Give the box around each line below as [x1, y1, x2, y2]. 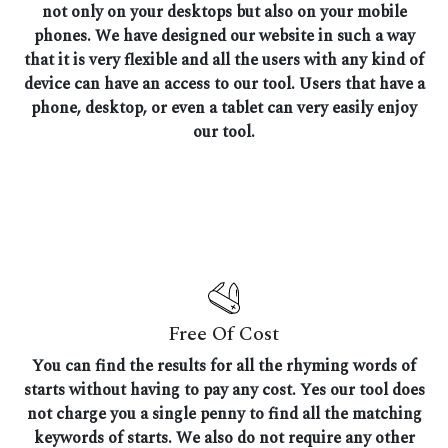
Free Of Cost [168, 319, 280, 350]
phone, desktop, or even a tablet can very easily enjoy [31, 96, 417, 121]
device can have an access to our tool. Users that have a [23, 72, 425, 97]
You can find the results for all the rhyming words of [32, 354, 416, 379]
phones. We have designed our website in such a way [33, 24, 415, 49]
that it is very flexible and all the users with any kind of [24, 48, 424, 73]
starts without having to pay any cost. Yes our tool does [23, 378, 425, 403]
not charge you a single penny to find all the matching [26, 402, 422, 427]
